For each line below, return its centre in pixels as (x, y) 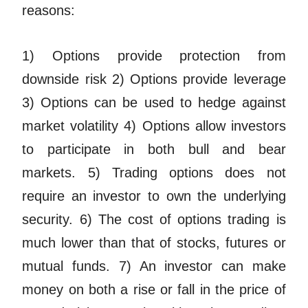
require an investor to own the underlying (154, 196)
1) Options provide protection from (154, 56)
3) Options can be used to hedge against (154, 103)
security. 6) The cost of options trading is (154, 220)
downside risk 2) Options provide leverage (154, 79)
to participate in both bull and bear (154, 150)
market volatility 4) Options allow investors (154, 126)
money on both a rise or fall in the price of (154, 290)
